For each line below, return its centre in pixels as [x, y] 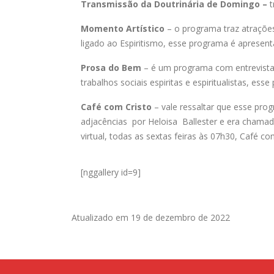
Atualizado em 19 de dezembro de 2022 [151, 217]
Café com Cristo [116, 106]
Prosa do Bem [112, 67]
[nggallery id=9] [111, 172]
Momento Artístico [123, 28]
